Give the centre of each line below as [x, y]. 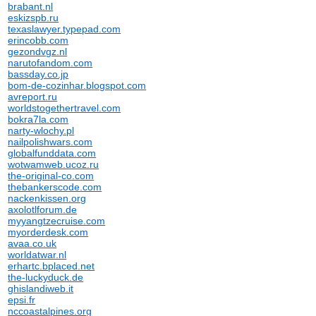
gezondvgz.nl [38, 51]
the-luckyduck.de [46, 277]
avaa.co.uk [32, 243]
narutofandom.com [50, 63]
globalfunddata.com [52, 153]
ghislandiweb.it [41, 288]
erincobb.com [38, 40]
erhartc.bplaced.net [51, 266]
